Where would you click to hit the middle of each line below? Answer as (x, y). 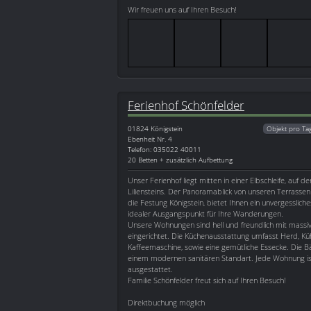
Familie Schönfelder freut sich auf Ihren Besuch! (207, 280)
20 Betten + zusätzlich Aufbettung (180, 160)
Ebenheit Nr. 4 (150, 139)
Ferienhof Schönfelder (186, 105)
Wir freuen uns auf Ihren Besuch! (182, 10)
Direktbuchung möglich (166, 303)
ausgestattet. (150, 269)
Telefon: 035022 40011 (165, 150)
